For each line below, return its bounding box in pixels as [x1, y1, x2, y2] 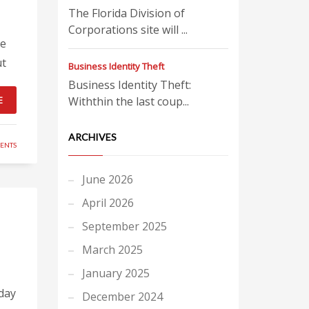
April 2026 [81, 195, 134, 210]
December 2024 [81, 289, 163, 304]
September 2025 [81, 219, 167, 234]
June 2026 [81, 172, 133, 187]
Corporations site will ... [68, 22, 188, 37]
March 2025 [81, 242, 143, 257]
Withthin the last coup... [68, 94, 189, 109]
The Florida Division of [68, 6, 185, 21]
